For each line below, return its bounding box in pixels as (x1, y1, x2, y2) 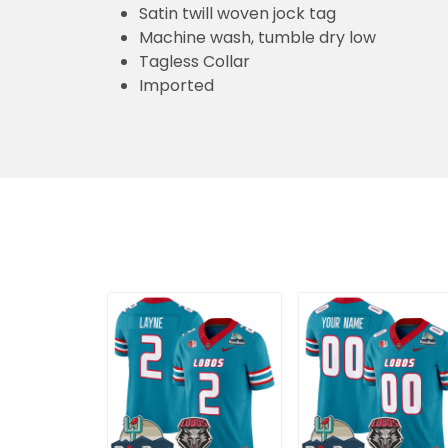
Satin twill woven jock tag (139, 2, 336, 26)
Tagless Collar (139, 50, 250, 74)
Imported (139, 74, 214, 98)
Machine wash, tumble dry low (139, 26, 376, 50)
